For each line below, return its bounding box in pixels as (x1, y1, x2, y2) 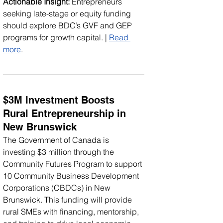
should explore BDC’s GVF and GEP (3, 20, 134, 30)
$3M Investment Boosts (3, 94, 117, 106)
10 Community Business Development (3, 170, 141, 181)
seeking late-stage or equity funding (3, 8, 133, 18)
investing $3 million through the (3, 146, 116, 157)
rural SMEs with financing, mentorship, (3, 206, 141, 217)
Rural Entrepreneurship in (3, 107, 129, 119)
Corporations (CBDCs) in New (3, 182, 112, 193)
